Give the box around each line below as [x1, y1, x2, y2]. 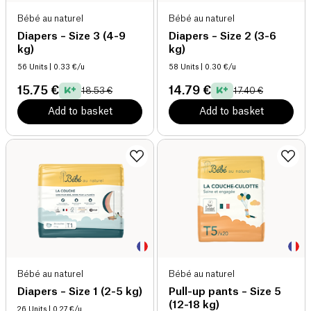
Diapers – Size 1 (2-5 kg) [17, 286, 142, 297]
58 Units [169, 63, 199, 71]
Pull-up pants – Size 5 [169, 286, 281, 297]
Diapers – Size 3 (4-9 [17, 31, 126, 42]
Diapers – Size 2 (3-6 [169, 31, 276, 42]
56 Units [17, 63, 47, 71]
